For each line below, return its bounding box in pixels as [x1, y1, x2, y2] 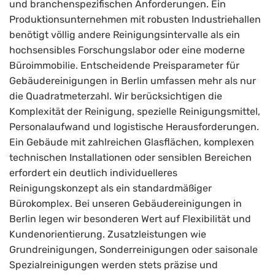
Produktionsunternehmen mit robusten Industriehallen [9, 14, 261, 26]
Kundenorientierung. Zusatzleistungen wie [9, 228, 206, 241]
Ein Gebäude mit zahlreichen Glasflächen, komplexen [9, 136, 254, 149]
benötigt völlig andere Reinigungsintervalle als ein [9, 29, 240, 41]
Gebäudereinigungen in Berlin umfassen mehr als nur [9, 75, 256, 87]
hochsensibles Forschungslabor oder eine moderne [9, 44, 245, 56]
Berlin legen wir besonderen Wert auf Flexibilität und [9, 213, 251, 225]
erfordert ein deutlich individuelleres [9, 167, 177, 179]
